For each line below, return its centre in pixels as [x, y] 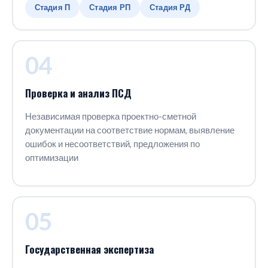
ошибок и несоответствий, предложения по [112, 144]
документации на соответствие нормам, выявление [130, 130]
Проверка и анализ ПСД [78, 93]
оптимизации [51, 157]
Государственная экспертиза [89, 249]
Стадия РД [170, 7]
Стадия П [52, 7]
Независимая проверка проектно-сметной [110, 116]
